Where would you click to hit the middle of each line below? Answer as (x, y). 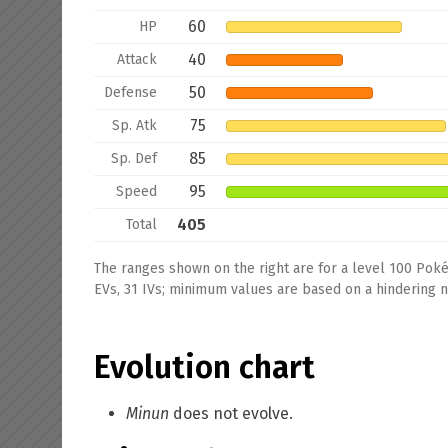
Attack (137, 59)
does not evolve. (231, 413)
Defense (130, 92)
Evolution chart (204, 367)
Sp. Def (134, 158)
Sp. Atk (134, 125)
